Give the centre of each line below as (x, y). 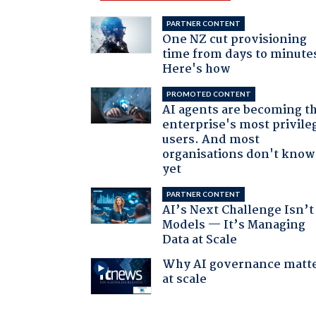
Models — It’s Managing (234, 225)
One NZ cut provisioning (235, 39)
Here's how (197, 69)
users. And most (211, 140)
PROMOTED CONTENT (209, 93)
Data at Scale (200, 240)
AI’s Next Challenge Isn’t (238, 210)
